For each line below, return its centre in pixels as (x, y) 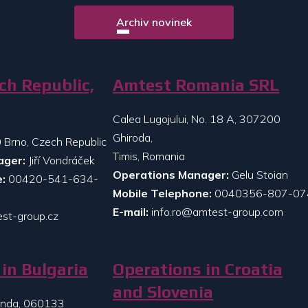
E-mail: (131, 212)
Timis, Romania (149, 156)
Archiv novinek (154, 22)
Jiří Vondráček (62, 161)
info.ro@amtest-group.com (217, 212)
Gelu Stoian (258, 175)
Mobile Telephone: (162, 194)
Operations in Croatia (198, 269)
